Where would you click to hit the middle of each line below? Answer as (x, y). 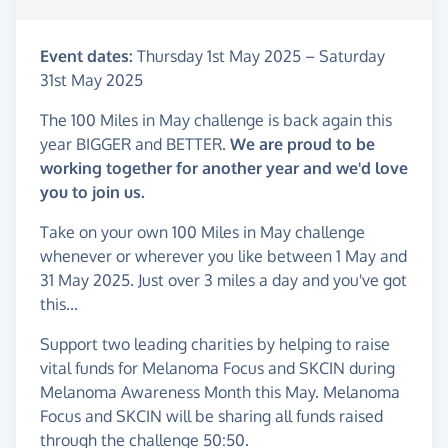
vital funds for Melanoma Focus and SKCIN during (217, 368)
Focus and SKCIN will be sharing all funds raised (211, 416)
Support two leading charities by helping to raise (215, 344)
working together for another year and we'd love (224, 168)
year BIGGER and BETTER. (135, 144)
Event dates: (86, 56)
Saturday (352, 56)
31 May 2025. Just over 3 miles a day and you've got (223, 280)
